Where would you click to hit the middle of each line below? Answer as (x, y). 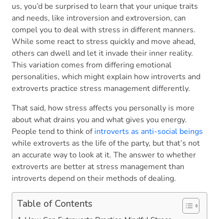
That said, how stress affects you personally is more (103, 108)
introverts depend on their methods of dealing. (96, 179)
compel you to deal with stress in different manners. (104, 30)
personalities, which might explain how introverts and (106, 77)
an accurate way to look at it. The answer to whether (104, 155)
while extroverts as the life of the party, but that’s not (106, 143)
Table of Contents (55, 204)
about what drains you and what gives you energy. (99, 120)
